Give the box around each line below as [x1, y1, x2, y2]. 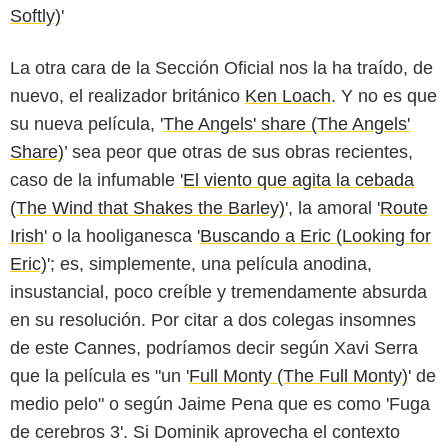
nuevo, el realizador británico [10, 85, 245, 106]
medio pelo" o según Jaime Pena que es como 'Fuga [10, 393, 430, 414]
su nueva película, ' [10, 113, 163, 134]
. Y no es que [331, 85, 437, 106]
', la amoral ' [285, 197, 380, 218]
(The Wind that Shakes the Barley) [10, 197, 285, 218]
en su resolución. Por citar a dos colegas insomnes [10, 309, 416, 330]
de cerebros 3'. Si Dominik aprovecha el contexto [10, 421, 400, 442]
